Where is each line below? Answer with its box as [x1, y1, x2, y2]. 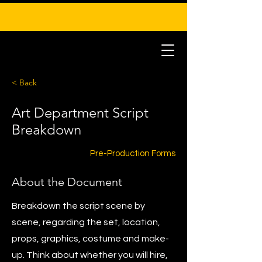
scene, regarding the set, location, [12, 218, 160, 227]
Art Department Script [12, 104, 149, 121]
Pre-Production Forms [90, 149, 175, 158]
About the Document [12, 175, 122, 189]
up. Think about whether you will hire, [12, 250, 168, 260]
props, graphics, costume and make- [12, 234, 169, 243]
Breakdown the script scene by [12, 201, 145, 211]
